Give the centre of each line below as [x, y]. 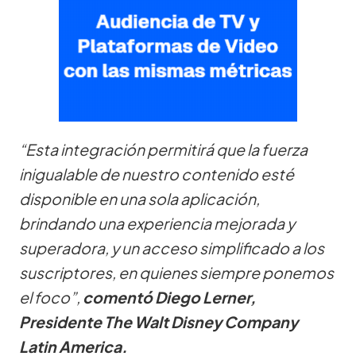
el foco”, [51, 297]
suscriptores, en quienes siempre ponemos [176, 272]
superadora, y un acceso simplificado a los [172, 248]
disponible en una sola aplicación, [139, 198]
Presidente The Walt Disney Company [159, 321]
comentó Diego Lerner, [169, 297]
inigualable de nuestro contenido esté [157, 174]
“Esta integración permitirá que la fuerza [163, 149]
